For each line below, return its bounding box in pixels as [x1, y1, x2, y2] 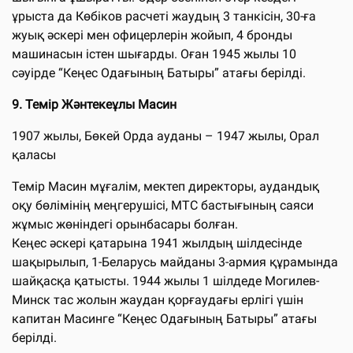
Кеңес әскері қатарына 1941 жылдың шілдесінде [12, 235, 302, 251]
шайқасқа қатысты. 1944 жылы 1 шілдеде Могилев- [12, 273, 319, 288]
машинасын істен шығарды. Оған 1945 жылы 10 [12, 46, 296, 61]
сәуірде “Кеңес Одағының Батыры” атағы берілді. [12, 65, 306, 80]
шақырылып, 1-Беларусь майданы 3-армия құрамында [12, 254, 338, 269]
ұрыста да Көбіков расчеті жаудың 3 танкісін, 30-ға [12, 8, 316, 24]
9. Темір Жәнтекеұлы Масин [12, 96, 176, 112]
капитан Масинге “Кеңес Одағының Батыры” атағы [12, 310, 317, 326]
